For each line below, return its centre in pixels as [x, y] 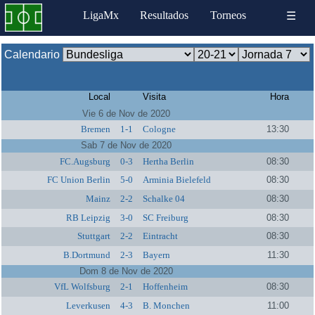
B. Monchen [166, 305]
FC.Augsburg [85, 161]
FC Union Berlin [79, 180]
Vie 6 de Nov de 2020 [127, 113]
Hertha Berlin [168, 161]
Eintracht [160, 236]
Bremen [96, 129]
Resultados [165, 15]
